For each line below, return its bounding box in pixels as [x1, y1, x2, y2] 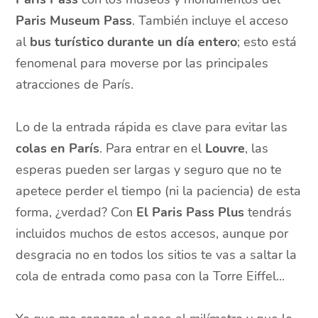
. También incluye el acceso [132, 12, 289, 30]
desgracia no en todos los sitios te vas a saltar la [16, 246, 297, 264]
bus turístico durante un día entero [30, 33, 238, 51]
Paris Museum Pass [16, 12, 133, 30]
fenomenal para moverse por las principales [16, 55, 269, 72]
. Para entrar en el [99, 140, 206, 158]
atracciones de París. [16, 76, 134, 94]
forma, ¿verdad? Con [16, 204, 137, 221]
